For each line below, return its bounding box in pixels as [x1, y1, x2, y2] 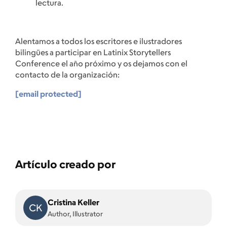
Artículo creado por [15, 157, 116, 171]
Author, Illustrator [52, 209, 103, 218]
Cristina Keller [48, 197, 99, 208]
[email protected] [15, 89, 82, 99]
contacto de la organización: [15, 69, 120, 80]
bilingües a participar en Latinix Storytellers [15, 47, 171, 58]
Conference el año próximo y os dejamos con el [15, 58, 187, 69]
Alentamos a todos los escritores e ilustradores [15, 36, 182, 47]
